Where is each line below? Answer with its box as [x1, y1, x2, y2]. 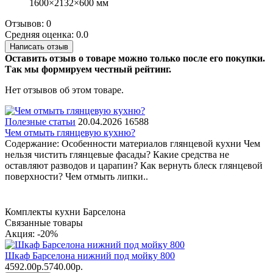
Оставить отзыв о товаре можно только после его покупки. [5, 53, 265, 64]
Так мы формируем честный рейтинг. [5, 64, 171, 75]
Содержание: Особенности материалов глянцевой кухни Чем [5, 138, 260, 149]
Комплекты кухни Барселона [5, 207, 126, 218]
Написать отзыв [10, 42, 68, 52]
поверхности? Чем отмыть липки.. [5, 171, 148, 182]
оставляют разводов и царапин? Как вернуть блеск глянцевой [5, 160, 263, 171]
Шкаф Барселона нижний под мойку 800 [5, 250, 175, 261]
